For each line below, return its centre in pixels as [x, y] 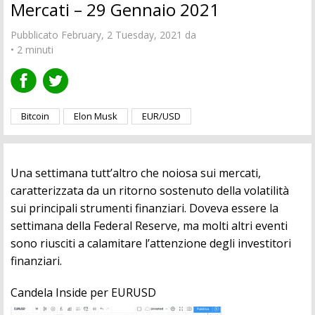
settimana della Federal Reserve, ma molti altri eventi [149, 226]
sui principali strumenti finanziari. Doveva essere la [144, 208]
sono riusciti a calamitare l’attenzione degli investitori [151, 244]
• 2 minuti [32, 50]
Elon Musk [96, 116]
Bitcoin [35, 116]
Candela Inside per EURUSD [83, 293]
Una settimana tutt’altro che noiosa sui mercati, [136, 173]
